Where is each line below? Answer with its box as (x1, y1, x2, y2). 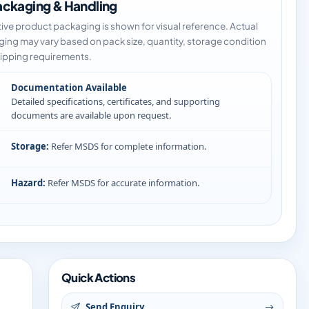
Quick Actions (61, 270, 136, 285)
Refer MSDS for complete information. (49, 140, 206, 152)
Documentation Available (11, 81, 127, 94)
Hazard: (11, 177, 46, 189)
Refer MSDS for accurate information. (46, 177, 199, 189)
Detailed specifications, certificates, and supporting (11, 95, 220, 108)
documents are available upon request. (11, 109, 171, 121)
